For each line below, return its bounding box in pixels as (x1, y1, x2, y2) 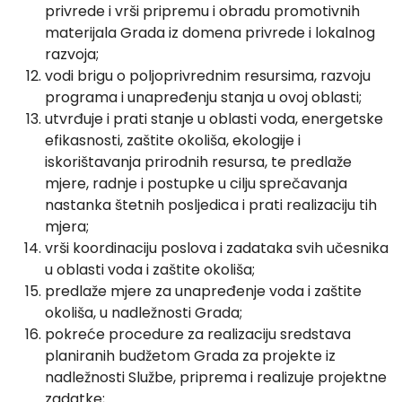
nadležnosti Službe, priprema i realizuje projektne (45, 367, 387, 389)
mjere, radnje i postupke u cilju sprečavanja (45, 173, 347, 195)
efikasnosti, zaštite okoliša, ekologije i (45, 130, 301, 152)
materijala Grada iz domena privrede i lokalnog (45, 22, 375, 44)
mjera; (45, 216, 89, 238)
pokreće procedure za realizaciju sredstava (45, 324, 351, 345)
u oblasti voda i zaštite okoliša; (45, 259, 255, 281)
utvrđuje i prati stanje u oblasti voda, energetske (45, 109, 383, 130)
